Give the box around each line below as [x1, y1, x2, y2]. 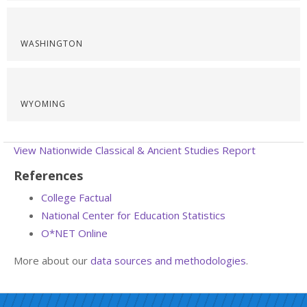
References [14, 167, 83, 184]
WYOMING [21, 98, 66, 110]
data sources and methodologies [90, 254, 246, 267]
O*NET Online [41, 226, 108, 240]
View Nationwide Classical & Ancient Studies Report [14, 143, 256, 157]
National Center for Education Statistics [41, 208, 225, 222]
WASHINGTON [21, 38, 83, 49]
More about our [14, 254, 90, 267]
